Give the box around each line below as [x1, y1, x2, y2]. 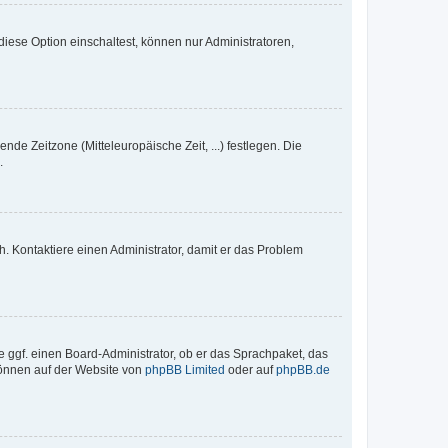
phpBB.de [276, 362, 330, 377]
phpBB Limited [145, 362, 225, 377]
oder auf [225, 362, 276, 377]
